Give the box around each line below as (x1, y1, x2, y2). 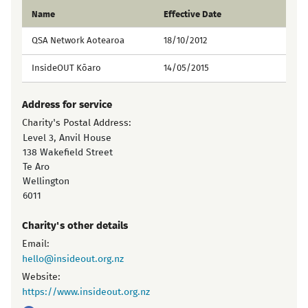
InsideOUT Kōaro (32, 64, 101, 73)
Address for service (22, 100, 112, 110)
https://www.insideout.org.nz (22, 287, 150, 297)
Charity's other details (22, 221, 128, 231)
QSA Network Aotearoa (32, 36, 124, 45)
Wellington (22, 177, 69, 186)
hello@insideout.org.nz (22, 254, 124, 264)
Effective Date (164, 10, 221, 19)
